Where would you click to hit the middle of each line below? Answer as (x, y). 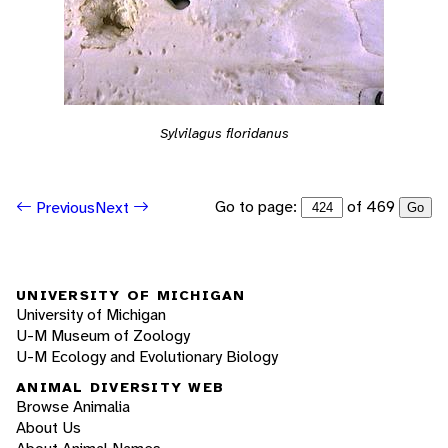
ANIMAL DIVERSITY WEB (120, 387)
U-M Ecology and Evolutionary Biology (147, 356)
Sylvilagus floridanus (224, 133)
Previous (63, 207)
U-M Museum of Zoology (103, 335)
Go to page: (258, 207)
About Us (48, 428)
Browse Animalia (73, 407)
